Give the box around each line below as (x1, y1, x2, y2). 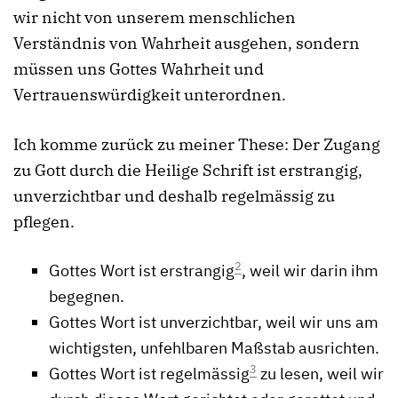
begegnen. (49, 286, 124, 307)
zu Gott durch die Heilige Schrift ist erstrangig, (13, 159, 362, 180)
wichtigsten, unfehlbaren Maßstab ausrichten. (49, 338, 379, 359)
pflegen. (13, 211, 75, 232)
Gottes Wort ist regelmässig (49, 363, 250, 385)
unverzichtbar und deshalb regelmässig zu (13, 185, 335, 206)
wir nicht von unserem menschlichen (13, 7, 296, 28)
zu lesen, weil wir (257, 363, 384, 385)
